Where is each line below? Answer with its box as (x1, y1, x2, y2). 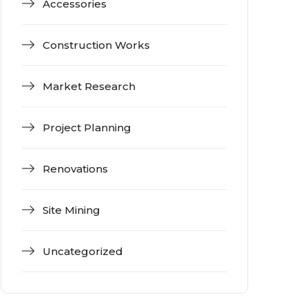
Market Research (43, 79, 135, 93)
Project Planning (43, 120, 131, 134)
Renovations (43, 162, 108, 175)
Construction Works (43, 38, 150, 52)
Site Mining (43, 203, 100, 217)
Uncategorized (43, 244, 123, 258)
